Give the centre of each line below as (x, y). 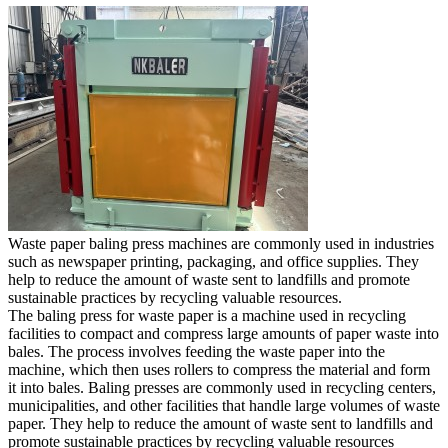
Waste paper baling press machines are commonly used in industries (221, 243)
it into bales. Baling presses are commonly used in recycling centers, (222, 387)
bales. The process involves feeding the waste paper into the (196, 351)
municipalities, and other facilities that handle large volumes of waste (224, 405)
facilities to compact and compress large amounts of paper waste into (223, 333)
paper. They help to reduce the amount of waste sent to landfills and (220, 423)
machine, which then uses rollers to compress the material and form (219, 369)
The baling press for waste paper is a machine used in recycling (207, 315)
